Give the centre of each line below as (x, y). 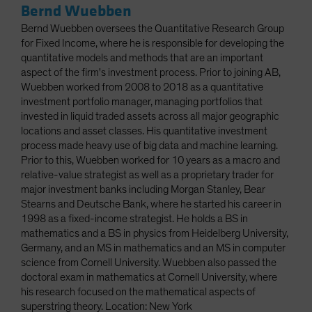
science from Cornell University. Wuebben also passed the (149, 262)
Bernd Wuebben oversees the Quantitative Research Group (153, 28)
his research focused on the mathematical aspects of (138, 291)
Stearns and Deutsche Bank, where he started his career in (151, 204)
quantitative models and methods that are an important (142, 57)
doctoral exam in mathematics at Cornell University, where (149, 277)
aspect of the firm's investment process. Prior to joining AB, (151, 72)
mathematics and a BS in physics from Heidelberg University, (155, 233)
